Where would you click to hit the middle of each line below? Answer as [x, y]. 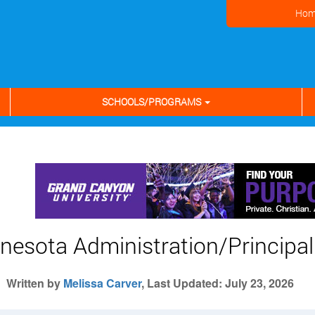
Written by [34, 283]
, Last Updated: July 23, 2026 [217, 283]
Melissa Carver [102, 283]
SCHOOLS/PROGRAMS [153, 102]
